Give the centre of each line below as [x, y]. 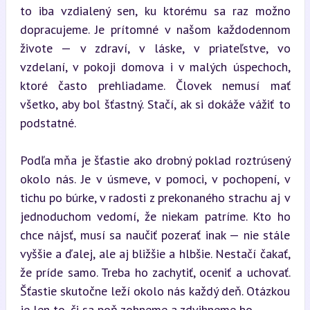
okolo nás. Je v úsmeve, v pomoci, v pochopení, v [155, 179]
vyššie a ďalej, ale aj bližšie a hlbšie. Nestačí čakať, [155, 253]
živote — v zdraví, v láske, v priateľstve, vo [155, 48]
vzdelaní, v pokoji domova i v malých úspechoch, [155, 66]
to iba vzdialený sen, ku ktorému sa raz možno [155, 10]
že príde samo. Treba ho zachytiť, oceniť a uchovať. [155, 272]
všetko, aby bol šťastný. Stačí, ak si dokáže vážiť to [155, 104]
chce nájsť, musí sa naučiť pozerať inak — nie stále [155, 235]
